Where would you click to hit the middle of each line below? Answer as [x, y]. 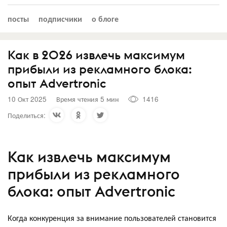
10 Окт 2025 [27, 99]
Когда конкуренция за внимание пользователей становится [112, 217]
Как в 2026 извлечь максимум [96, 54]
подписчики [60, 18]
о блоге [105, 18]
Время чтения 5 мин [87, 99]
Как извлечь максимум [89, 157]
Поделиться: [27, 115]
